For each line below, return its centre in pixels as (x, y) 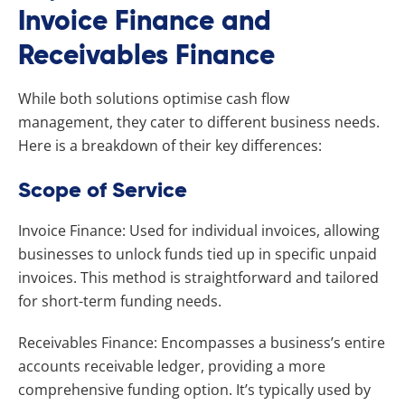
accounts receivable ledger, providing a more (172, 366)
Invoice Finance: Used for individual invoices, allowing (199, 230)
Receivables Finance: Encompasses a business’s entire (202, 342)
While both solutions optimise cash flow (154, 98)
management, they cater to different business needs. (199, 122)
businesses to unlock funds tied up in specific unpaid (198, 254)
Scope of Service (103, 189)
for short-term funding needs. (120, 301)
